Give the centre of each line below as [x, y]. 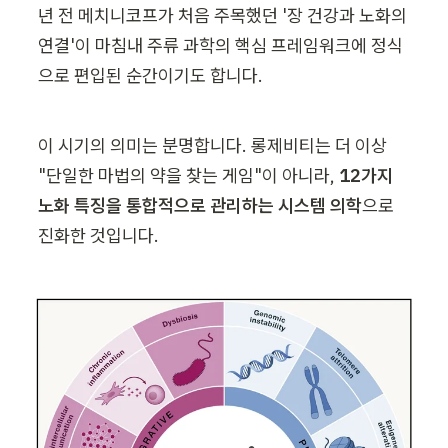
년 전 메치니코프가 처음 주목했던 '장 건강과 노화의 [222, 15]
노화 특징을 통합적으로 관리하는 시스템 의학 [200, 205]
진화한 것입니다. [98, 235]
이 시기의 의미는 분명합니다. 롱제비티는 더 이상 [212, 145]
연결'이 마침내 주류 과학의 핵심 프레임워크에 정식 [220, 45]
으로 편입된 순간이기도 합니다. [150, 75]
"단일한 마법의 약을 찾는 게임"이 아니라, [188, 175]
